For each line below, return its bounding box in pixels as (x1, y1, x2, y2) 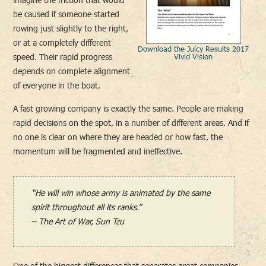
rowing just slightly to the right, (13, 23, 129, 34)
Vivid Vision (174, 52, 213, 61)
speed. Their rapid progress (13, 51, 113, 62)
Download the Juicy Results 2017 (138, 44, 249, 53)
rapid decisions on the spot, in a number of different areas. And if (13, 117, 249, 128)
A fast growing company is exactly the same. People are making (13, 103, 244, 114)
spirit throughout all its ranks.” (31, 201, 142, 213)
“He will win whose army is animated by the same (31, 187, 211, 198)
